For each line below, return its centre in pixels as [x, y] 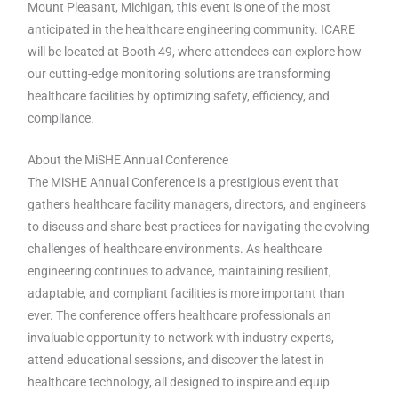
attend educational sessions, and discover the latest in [176, 359]
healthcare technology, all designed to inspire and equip [179, 382]
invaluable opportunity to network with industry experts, [181, 337]
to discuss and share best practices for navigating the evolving [199, 226]
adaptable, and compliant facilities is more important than [187, 293]
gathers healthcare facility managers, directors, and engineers [197, 204]
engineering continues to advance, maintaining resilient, [180, 271]
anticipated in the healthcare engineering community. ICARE [192, 29]
